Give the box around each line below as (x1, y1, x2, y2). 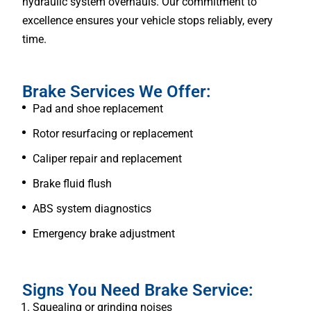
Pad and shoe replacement (33, 101, 163, 115)
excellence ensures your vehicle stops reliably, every (22, 13, 273, 27)
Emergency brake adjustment (33, 226, 175, 240)
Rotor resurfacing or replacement (33, 126, 193, 140)
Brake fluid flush (33, 176, 112, 190)
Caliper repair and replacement (33, 151, 182, 165)
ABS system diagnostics (33, 201, 151, 215)
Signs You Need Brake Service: (22, 280, 253, 300)
